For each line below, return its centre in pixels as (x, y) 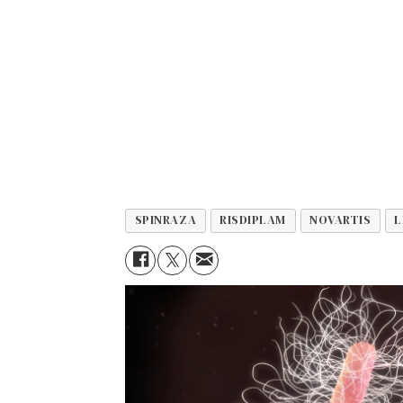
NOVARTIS (340, 220)
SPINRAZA (166, 220)
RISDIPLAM (253, 220)
